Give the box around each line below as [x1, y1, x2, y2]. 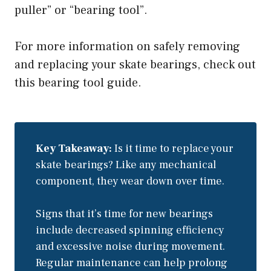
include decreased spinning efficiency [36, 223, 224, 238]
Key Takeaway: [36, 142, 114, 156]
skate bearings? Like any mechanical [36, 158, 216, 172]
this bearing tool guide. [15, 75, 142, 91]
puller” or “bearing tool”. [15, 2, 148, 19]
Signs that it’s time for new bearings [36, 207, 213, 221]
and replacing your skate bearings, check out [15, 57, 256, 73]
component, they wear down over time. [36, 174, 224, 189]
